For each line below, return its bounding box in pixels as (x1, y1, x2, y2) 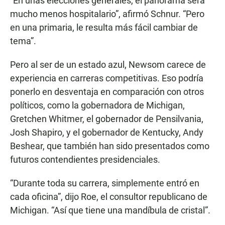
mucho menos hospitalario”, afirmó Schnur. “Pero (10, 9, 204, 20)
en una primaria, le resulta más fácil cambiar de (10, 22, 198, 33)
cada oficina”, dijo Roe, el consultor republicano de (10, 191, 207, 202)
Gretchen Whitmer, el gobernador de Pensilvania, (10, 114, 203, 125)
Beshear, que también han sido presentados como (10, 141, 209, 152)
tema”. (10, 36, 36, 47)
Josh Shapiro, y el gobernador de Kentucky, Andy (10, 127, 203, 138)
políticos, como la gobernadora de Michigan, (10, 100, 185, 111)
